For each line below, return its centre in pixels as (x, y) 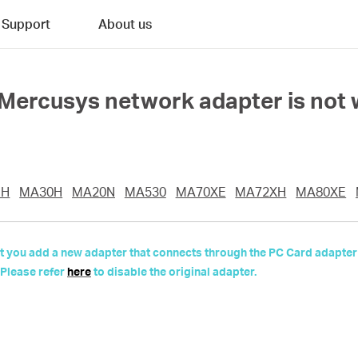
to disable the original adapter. (174, 271)
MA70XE (201, 192)
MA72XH (261, 192)
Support (26, 24)
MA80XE (321, 192)
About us (125, 24)
